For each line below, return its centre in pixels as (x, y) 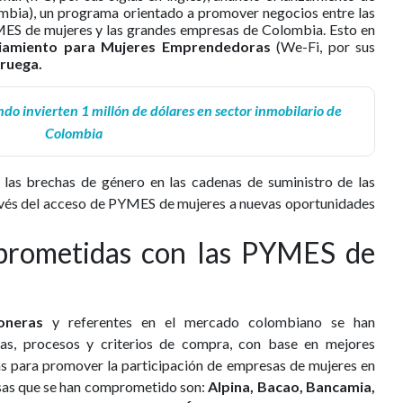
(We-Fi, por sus (323, 47)
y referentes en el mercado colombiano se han (209, 322)
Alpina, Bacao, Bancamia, (292, 387)
